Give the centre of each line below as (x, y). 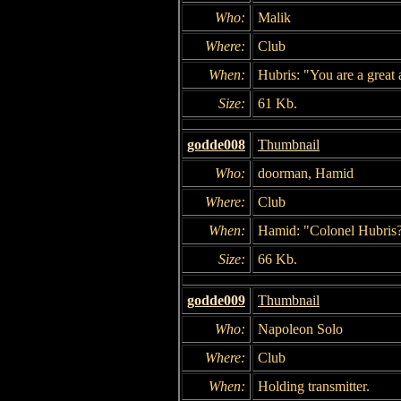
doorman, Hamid (306, 173)
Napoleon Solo (300, 328)
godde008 (216, 144)
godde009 (216, 300)
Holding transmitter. (314, 386)
